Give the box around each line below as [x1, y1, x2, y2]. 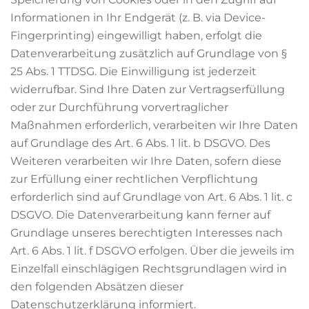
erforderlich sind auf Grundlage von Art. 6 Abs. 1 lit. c [10, 190, 292, 203]
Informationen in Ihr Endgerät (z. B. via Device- [10, 11, 266, 24]
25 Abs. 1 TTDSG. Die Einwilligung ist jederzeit [10, 65, 257, 78]
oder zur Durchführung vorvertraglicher [10, 101, 228, 114]
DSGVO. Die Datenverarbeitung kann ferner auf [10, 208, 270, 221]
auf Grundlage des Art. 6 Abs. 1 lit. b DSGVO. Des [10, 137, 270, 150]
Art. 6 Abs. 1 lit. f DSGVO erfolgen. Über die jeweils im [10, 244, 295, 257]
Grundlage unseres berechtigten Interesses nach [10, 226, 283, 239]
